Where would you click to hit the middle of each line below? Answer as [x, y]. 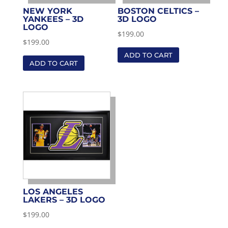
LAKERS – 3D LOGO [64, 200]
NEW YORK [47, 11]
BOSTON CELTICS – [159, 11]
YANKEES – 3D [53, 19]
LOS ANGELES [53, 192]
